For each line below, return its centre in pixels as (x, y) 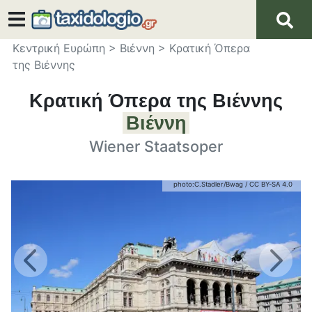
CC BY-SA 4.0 (271, 184)
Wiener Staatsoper (156, 146)
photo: (184, 184)
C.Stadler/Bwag (219, 184)
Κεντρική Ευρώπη (58, 48)
